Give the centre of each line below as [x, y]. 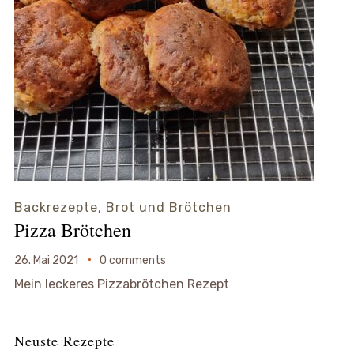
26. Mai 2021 [46, 260]
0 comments [132, 260]
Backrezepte [56, 207]
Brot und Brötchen [168, 207]
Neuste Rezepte [64, 340]
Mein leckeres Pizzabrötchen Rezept [121, 284]
